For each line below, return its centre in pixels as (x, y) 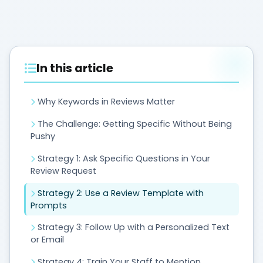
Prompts (49, 205)
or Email (47, 240)
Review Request (63, 171)
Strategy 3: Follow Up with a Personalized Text (134, 227)
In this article (75, 68)
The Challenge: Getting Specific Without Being (135, 124)
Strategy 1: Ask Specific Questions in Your (124, 158)
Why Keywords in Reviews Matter (106, 102)
